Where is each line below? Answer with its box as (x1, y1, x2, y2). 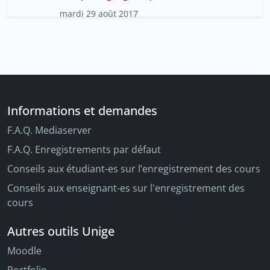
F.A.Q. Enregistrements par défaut (7, 143, 161, 157)
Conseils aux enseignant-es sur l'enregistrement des (7, 181, 245, 195)
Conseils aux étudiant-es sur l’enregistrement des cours (7, 162, 260, 176)
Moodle (7, 244, 42, 258)
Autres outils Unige (7, 223, 115, 240)
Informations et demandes (7, 102, 157, 119)
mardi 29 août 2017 (60, 8, 138, 20)
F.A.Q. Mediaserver (7, 124, 92, 137)
